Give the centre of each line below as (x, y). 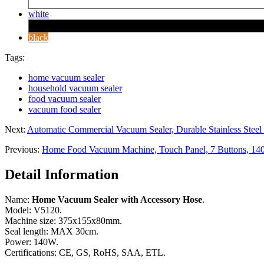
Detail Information (62, 174)
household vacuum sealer (75, 88)
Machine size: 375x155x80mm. (63, 220)
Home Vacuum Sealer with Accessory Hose (117, 199)
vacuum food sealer (65, 109)
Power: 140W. (32, 242)
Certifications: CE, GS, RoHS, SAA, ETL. (85, 252)
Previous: (23, 149)
